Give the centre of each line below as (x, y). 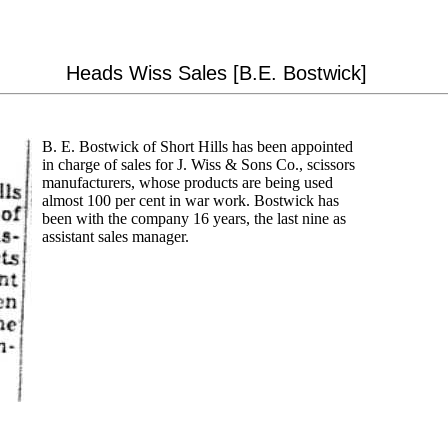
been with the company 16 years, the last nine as (194, 218)
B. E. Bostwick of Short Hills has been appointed (197, 146)
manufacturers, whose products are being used (187, 182)
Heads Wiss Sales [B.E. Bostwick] (216, 73)
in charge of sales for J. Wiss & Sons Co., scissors (198, 164)
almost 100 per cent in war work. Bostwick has (190, 200)
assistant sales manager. (115, 236)
